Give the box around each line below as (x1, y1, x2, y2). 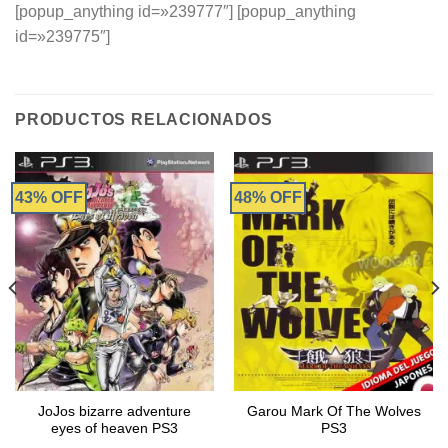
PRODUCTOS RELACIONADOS (15, 110, 273, 128)
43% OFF (14, 188, 83, 206)
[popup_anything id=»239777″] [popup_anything (15, 2, 356, 20)
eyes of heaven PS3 (51, 420, 178, 436)
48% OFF (233, 188, 302, 206)
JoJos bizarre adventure (38, 403, 191, 419)
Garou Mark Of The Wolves (246, 403, 421, 419)
